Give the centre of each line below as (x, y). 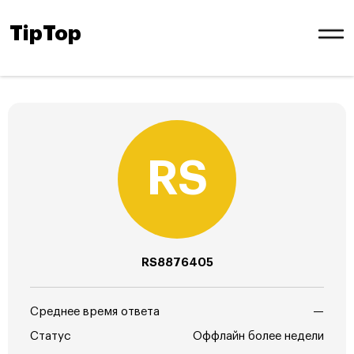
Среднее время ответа (95, 312)
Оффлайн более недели (258, 336)
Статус (51, 336)
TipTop (45, 34)
